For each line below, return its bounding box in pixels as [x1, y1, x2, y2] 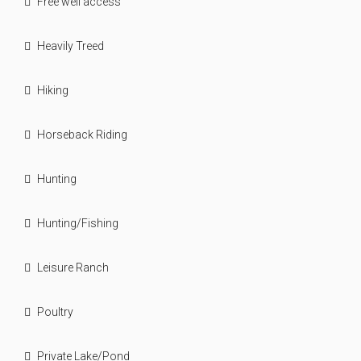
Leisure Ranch [37, 261, 109, 274]
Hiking [37, 84, 68, 97]
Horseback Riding [37, 128, 127, 141]
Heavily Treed [37, 39, 104, 52]
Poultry [37, 305, 73, 318]
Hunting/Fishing [37, 217, 118, 230]
